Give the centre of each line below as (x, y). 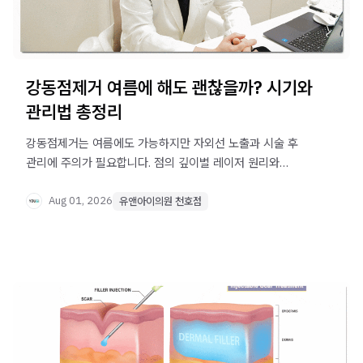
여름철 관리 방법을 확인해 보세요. (107, 181)
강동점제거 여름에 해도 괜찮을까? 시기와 (169, 87)
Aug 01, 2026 (81, 201)
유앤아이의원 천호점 (160, 201)
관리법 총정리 (74, 111)
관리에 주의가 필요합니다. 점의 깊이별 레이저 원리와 (153, 162)
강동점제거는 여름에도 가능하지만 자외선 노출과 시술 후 (162, 143)
